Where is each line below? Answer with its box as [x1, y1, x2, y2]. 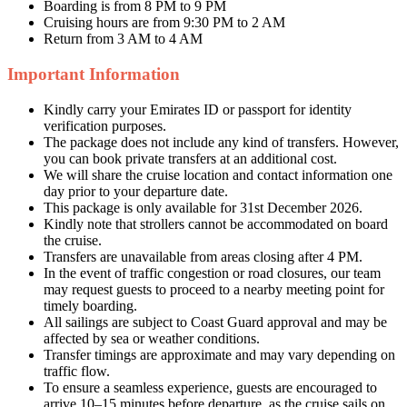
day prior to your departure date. [44, 184, 228, 200]
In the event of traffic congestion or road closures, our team [44, 265, 381, 282]
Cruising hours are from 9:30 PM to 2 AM [44, 15, 285, 31]
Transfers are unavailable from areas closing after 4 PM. [44, 249, 362, 265]
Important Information [7, 65, 184, 84]
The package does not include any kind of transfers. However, [44, 134, 399, 151]
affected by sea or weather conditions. [44, 331, 260, 347]
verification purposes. [44, 118, 166, 134]
